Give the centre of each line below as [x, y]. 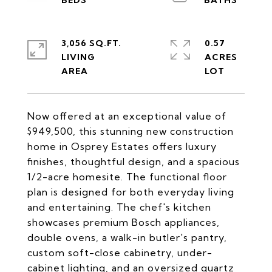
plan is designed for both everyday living [131, 192]
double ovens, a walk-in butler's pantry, [127, 237]
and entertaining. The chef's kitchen [119, 207]
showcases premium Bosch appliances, [124, 222]
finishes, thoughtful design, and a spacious [134, 161]
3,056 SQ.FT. [91, 43]
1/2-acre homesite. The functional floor [127, 177]
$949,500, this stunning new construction [131, 131]
